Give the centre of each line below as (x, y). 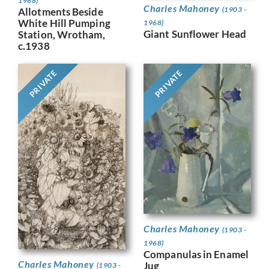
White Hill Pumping (64, 23)
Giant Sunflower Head (195, 34)
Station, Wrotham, (62, 34)
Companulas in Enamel (196, 254)
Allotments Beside (61, 11)
